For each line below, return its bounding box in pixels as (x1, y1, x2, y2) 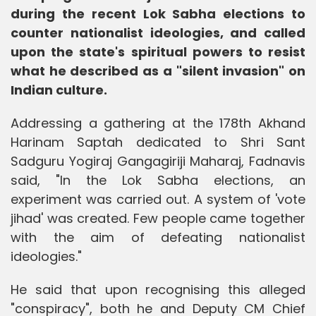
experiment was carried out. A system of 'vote (11, 190, 305, 208)
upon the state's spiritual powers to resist (11, 42, 305, 61)
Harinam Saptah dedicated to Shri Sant (11, 133, 305, 151)
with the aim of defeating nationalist (11, 228, 305, 246)
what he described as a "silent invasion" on (11, 61, 305, 80)
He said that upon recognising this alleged (11, 280, 305, 298)
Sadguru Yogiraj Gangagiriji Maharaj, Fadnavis (11, 152, 305, 170)
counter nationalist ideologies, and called (11, 23, 305, 42)
